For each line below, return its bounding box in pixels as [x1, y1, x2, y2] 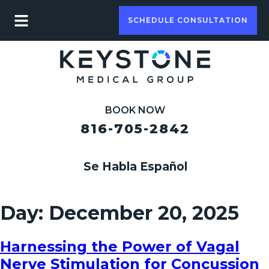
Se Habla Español [83, 159, 187, 174]
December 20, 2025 [49, 201, 239, 225]
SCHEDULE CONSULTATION [127, 16, 248, 25]
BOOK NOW [105, 104, 165, 116]
